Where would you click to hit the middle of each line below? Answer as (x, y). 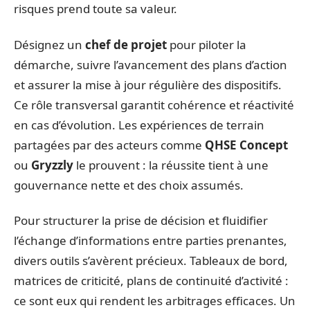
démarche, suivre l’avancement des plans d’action (151, 64)
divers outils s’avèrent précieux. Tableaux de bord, (151, 261)
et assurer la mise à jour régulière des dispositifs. (148, 84)
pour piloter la (207, 44)
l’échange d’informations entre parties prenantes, (151, 240)
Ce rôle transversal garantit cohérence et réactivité (154, 104)
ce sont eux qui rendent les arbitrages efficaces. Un (155, 301)
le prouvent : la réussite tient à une (171, 165)
